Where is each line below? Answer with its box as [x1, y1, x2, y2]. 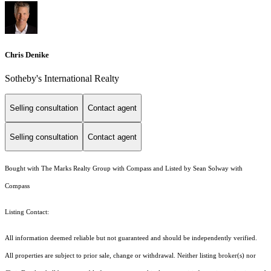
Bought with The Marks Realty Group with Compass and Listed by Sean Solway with [5, 165, 243, 172]
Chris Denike [5, 50, 49, 59]
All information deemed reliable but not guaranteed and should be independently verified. [5, 235, 257, 242]
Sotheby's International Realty [5, 73, 119, 83]
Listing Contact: [5, 209, 53, 216]
